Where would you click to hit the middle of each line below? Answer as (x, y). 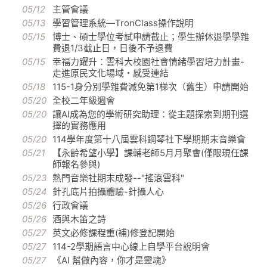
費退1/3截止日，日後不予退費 (113, 48)
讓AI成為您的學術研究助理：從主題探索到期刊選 (150, 114)
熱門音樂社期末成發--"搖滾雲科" (118, 178)
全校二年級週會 (84, 101)
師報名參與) (76, 164)
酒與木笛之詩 (79, 219)
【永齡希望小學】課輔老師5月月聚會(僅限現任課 (150, 153)
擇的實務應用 (79, 126)
